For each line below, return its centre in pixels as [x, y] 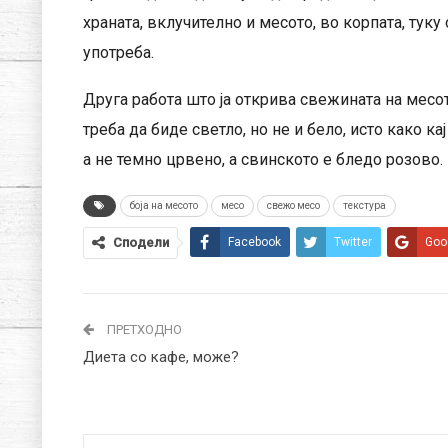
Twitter [352, 241]
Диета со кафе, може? [160, 356]
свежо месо [293, 205]
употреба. [118, 52]
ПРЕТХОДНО [142, 329]
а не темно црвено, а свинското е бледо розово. [262, 159]
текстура [364, 205]
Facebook [254, 241]
